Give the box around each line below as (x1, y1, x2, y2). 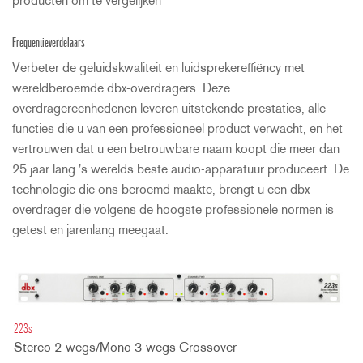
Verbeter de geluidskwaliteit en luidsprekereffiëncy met (12, 62, 305, 75)
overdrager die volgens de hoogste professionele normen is (12, 203, 334, 217)
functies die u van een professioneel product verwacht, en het (12, 122, 343, 136)
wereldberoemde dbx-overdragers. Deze (12, 82, 230, 96)
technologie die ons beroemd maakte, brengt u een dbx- (12, 183, 314, 197)
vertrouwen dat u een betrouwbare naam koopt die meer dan (12, 143, 340, 156)
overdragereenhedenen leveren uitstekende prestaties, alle (12, 102, 326, 116)
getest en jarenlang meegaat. (12, 224, 169, 237)
